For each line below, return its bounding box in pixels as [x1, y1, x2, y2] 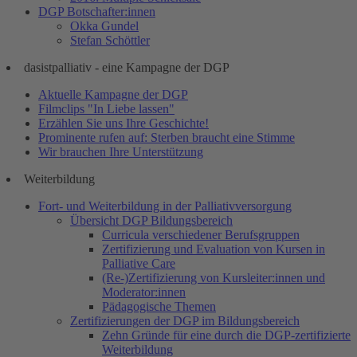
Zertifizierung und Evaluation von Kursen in [102, 241, 325, 256]
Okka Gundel [70, 18, 139, 33]
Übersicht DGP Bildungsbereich [70, 213, 233, 227]
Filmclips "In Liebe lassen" [38, 101, 175, 116]
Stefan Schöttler [70, 33, 150, 47]
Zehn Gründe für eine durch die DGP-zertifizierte [102, 328, 351, 342]
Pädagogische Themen [102, 299, 216, 313]
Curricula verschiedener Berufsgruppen [102, 227, 300, 241]
